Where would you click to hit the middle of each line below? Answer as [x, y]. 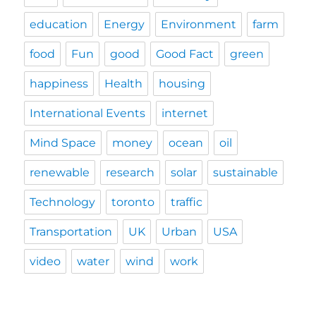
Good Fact [185, 54]
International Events [88, 113]
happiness [59, 83]
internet [185, 113]
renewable [60, 172]
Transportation [71, 231]
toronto [133, 202]
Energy [124, 24]
